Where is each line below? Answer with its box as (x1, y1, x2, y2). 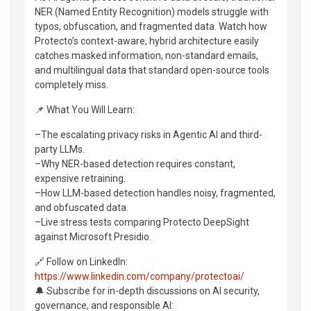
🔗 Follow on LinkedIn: (35, 255, 128, 267)
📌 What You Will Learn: (35, 103, 135, 115)
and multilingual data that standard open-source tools (35, 64, 269, 76)
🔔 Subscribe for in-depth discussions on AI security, (35, 285, 260, 296)
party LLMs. (35, 143, 85, 155)
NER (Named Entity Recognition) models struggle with (35, 6, 269, 17)
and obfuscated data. (35, 201, 128, 213)
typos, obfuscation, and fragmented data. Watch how (35, 20, 267, 32)
